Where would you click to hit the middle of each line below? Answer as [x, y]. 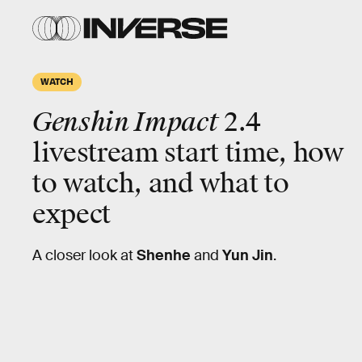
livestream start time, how [188, 153]
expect [72, 215]
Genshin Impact [126, 122]
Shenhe [165, 255]
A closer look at [84, 255]
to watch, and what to [161, 184]
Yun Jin [248, 255]
